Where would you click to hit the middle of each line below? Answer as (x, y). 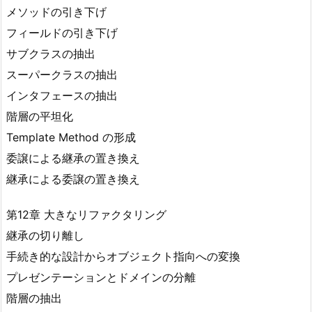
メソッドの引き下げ (56, 12)
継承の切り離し (45, 236)
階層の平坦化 (40, 117)
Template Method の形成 (71, 138)
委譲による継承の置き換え (73, 158)
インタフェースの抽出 (62, 96)
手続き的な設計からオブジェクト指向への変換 (123, 257)
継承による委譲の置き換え (73, 179)
